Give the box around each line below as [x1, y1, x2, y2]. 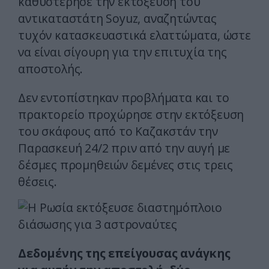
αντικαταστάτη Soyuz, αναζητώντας [18, 10, 217, 27]
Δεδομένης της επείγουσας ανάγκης [18, 245, 231, 262]
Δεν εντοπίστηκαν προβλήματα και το [18, 89, 229, 106]
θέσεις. [18, 174, 57, 190]
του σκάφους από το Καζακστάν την [18, 123, 218, 140]
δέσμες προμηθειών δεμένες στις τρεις [18, 157, 233, 174]
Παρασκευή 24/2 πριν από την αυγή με [18, 140, 231, 157]
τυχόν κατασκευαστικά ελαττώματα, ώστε [18, 27, 251, 44]
